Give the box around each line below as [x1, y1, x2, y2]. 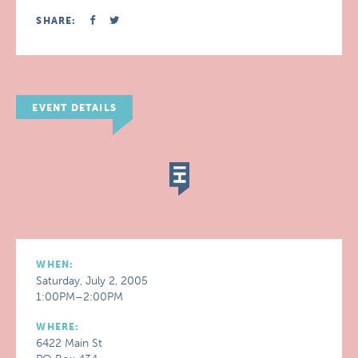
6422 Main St [36, 336, 103, 350]
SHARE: [36, 15, 77, 26]
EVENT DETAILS [32, 102, 117, 113]
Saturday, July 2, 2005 [36, 274, 149, 288]
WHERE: [36, 321, 80, 332]
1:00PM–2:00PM [36, 290, 124, 304]
